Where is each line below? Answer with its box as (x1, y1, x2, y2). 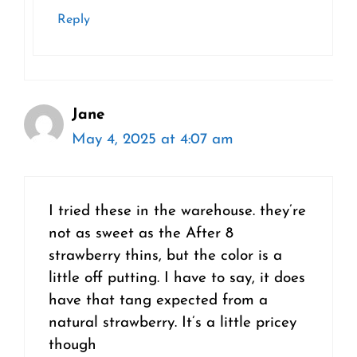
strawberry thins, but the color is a (49, 249, 282, 265)
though (49, 338, 96, 354)
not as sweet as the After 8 (49, 226, 233, 242)
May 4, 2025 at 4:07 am (72, 131, 233, 147)
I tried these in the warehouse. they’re (49, 204, 306, 220)
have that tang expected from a (49, 293, 268, 309)
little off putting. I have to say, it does (49, 271, 305, 287)
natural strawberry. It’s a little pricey (49, 316, 296, 331)
